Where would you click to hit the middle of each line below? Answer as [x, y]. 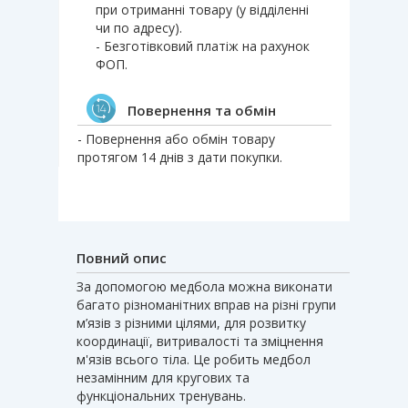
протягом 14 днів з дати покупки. [180, 157]
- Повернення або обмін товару [176, 138]
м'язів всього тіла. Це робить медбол [194, 359]
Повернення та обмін [202, 110]
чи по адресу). [139, 27]
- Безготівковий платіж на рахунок [203, 46]
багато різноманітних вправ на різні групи [206, 304]
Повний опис [122, 257]
